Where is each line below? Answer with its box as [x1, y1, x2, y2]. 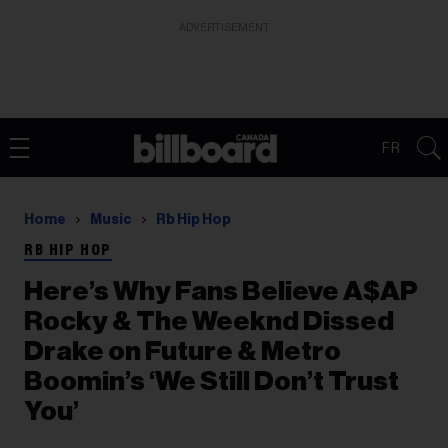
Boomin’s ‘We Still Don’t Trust [24, 368, 399, 395]
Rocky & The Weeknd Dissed [24, 308, 394, 335]
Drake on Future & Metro [24, 338, 341, 365]
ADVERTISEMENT [178, 22, 270, 33]
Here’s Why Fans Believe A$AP [24, 278, 418, 305]
